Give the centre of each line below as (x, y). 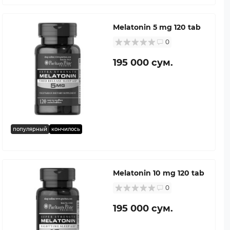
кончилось (66, 129)
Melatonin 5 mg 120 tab (157, 27)
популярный (30, 129)
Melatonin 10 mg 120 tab (159, 173)
